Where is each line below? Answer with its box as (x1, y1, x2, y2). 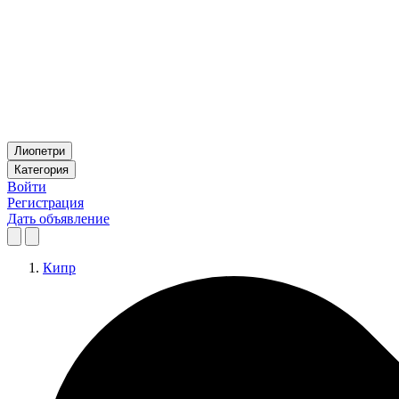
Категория (14, 163, 69, 176)
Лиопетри (14, 144, 65, 158)
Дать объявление (7, 211, 110, 226)
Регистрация (7, 195, 84, 210)
